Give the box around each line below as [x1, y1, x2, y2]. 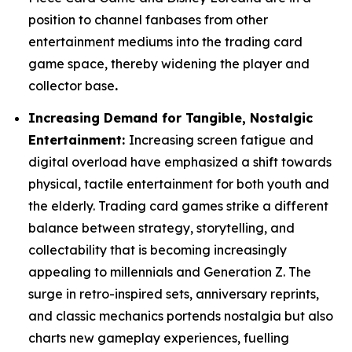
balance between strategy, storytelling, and [28, 220, 295, 236]
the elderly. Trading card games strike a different [28, 198, 328, 214]
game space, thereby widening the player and [28, 56, 310, 71]
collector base [28, 78, 115, 93]
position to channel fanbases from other [28, 12, 268, 27]
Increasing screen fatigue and [129, 132, 313, 148]
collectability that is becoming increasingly [28, 242, 287, 258]
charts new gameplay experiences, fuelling [28, 330, 289, 346]
